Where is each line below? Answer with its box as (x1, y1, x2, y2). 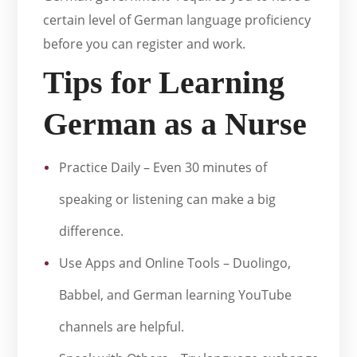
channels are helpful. (59, 318, 185, 336)
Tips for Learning (43, 65, 285, 101)
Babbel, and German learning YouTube (59, 286, 292, 304)
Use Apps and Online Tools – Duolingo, (59, 254, 292, 273)
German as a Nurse (43, 106, 308, 143)
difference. (59, 222, 124, 241)
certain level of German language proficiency (43, 11, 312, 29)
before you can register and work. (43, 35, 246, 53)
